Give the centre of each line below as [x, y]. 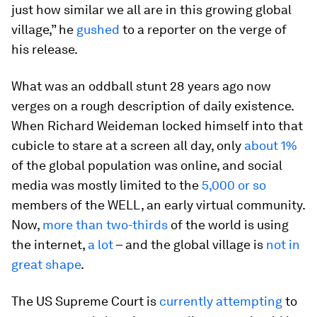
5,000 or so [234, 185]
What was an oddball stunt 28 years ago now [141, 86]
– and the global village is [190, 244]
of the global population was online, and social [147, 165]
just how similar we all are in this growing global [151, 10]
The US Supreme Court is [85, 301]
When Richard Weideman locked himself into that [157, 126]
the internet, [50, 244]
